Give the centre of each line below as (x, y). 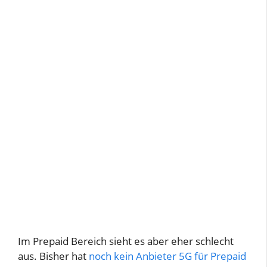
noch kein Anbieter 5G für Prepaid (167, 256)
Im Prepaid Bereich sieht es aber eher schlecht (126, 241)
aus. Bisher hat (53, 256)
